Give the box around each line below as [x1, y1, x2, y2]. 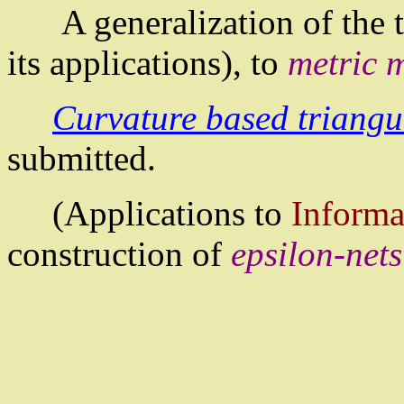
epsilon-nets [231, 234, 402, 274]
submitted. [7, 139, 156, 179]
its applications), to [7, 43, 288, 83]
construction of [7, 234, 231, 274]
